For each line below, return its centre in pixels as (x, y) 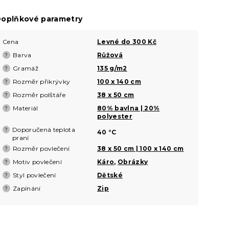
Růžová (110, 55)
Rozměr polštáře (39, 95)
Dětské (110, 175)
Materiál (26, 108)
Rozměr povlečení (41, 148)
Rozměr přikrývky (42, 81)
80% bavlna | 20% (129, 108)
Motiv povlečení (38, 162)
